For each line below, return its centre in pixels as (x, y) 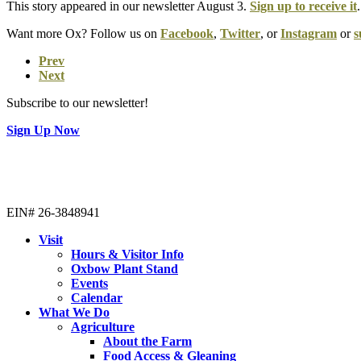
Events (89, 283)
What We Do (74, 312)
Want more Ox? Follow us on (83, 33)
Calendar (97, 297)
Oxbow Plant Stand (124, 268)
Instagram (309, 33)
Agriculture (103, 326)
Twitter (240, 33)
